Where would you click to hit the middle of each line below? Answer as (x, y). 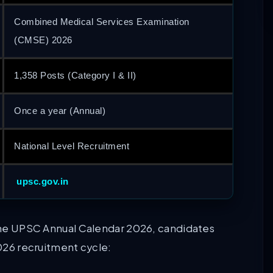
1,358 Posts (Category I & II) (75, 76)
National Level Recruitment (72, 146)
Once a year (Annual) (60, 111)
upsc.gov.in (43, 182)
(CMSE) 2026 (43, 40)
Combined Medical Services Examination (102, 22)
